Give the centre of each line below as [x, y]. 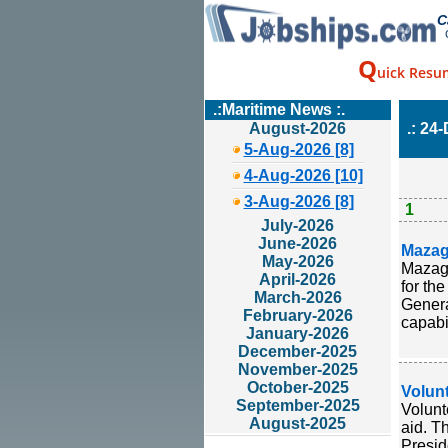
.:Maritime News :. [278, 109]
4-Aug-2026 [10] [303, 175]
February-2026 [297, 315]
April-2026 [297, 279]
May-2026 [297, 261]
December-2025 [297, 351]
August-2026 [297, 128]
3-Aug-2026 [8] [298, 201]
